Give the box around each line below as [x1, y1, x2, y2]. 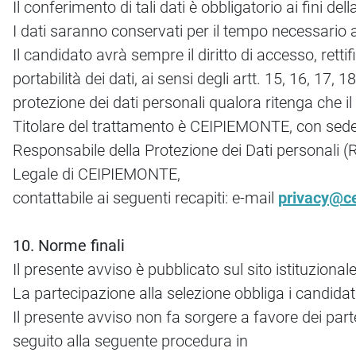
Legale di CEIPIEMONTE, [13, 164, 180, 184]
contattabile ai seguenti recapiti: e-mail [13, 188, 278, 208]
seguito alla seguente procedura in [13, 331, 248, 351]
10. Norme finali [13, 236, 125, 256]
